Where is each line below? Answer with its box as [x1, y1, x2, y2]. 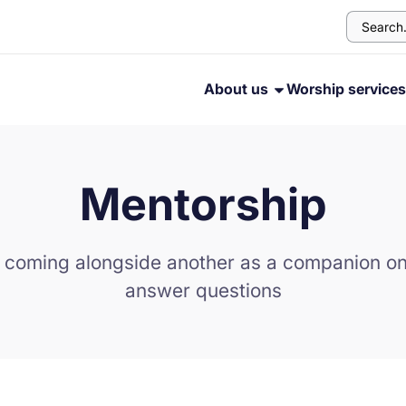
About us [204, 80, 272, 98]
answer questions [124, 279, 282, 302]
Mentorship [79, 178, 327, 231]
